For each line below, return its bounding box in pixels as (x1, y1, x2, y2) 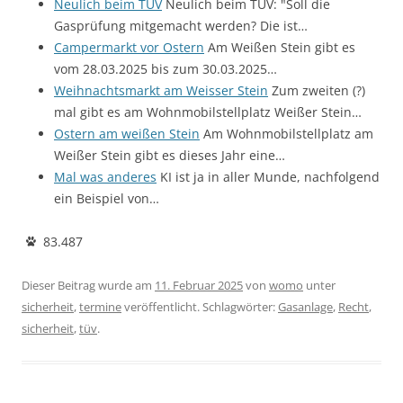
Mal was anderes (54, 167, 157, 185)
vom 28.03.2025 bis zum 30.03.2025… (54, 59, 277, 77)
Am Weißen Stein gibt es (204, 38, 355, 56)
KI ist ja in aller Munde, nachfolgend (157, 167, 380, 185)
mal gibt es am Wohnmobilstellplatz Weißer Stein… (54, 103, 362, 121)
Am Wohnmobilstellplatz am (200, 124, 373, 142)
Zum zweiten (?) (268, 81, 365, 99)
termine (79, 298, 121, 315)
